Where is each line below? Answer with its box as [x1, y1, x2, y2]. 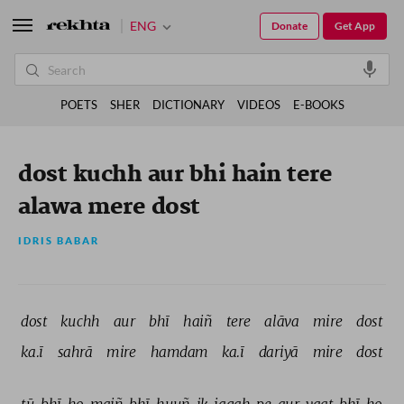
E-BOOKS [292, 97, 344, 112]
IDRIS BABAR [18, 235, 99, 246]
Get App [335, 19, 375, 32]
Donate [271, 19, 308, 32]
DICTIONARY [151, 97, 225, 112]
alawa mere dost [18, 193, 200, 221]
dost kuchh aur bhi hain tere [18, 161, 332, 188]
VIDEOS [236, 97, 280, 112]
